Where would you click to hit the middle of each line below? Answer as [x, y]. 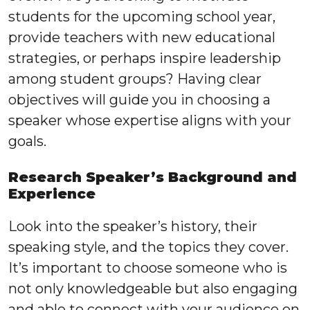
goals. [27, 141]
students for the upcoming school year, [142, 16]
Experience [52, 193]
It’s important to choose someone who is [148, 267]
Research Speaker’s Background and [153, 177]
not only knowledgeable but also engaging [153, 288]
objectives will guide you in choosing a [139, 99]
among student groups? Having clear [135, 79]
